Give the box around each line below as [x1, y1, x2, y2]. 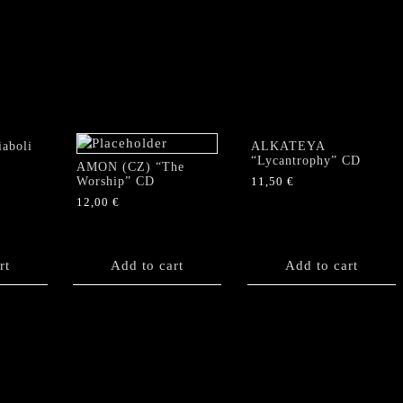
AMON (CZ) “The [76, 159, 184, 174]
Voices [75, 22, 117, 38]
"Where [75, 4, 122, 19]
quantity [75, 117, 128, 132]
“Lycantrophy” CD [250, 153, 361, 167]
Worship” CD [76, 174, 155, 188]
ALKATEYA [250, 139, 325, 153]
